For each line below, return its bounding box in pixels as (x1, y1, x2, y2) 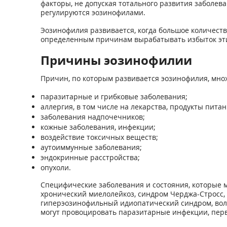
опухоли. (40, 163, 71, 172)
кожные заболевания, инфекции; (40, 122, 156, 132)
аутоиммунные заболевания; (40, 142, 142, 152)
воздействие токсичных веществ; (40, 132, 158, 142)
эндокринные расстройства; (40, 153, 140, 162)
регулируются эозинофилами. (40, 8, 145, 17)
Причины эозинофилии (40, 52, 192, 68)
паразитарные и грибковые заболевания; (40, 92, 187, 101)
